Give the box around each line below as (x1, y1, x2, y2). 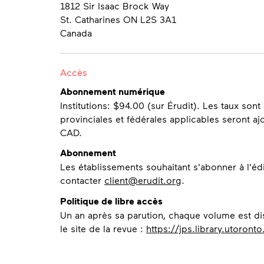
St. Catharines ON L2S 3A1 (60, 14, 176, 25)
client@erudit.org (104, 174, 181, 186)
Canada (60, 27, 92, 39)
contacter (60, 174, 104, 186)
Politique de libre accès (60, 194, 163, 207)
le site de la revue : (60, 222, 146, 234)
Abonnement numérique (60, 85, 165, 97)
